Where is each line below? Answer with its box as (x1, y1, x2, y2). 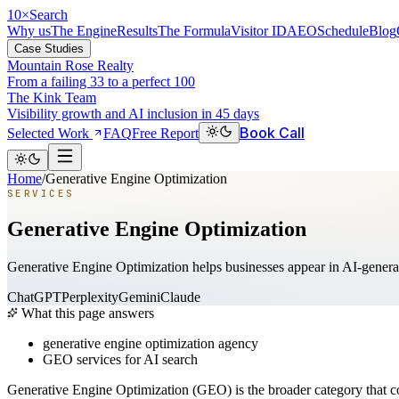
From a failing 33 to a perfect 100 (7, 74, 195, 89)
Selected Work (7, 126, 93, 141)
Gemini (118, 289, 160, 305)
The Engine (51, 23, 117, 38)
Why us (7, 23, 51, 38)
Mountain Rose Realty (7, 58, 134, 73)
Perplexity (61, 289, 118, 305)
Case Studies (14, 42, 84, 55)
